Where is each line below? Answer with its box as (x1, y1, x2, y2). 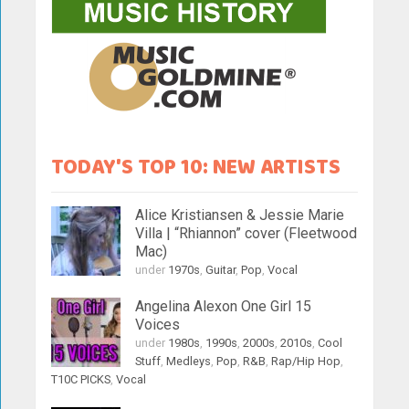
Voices (135, 316, 181, 333)
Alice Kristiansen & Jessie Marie (135, 206, 345, 224)
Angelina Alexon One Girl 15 (135, 298, 312, 315)
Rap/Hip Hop (271, 354, 341, 368)
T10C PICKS (51, 372, 111, 386)
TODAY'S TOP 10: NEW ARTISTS (51, 152, 341, 187)
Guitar (205, 263, 236, 277)
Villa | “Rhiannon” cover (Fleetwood (135, 225, 358, 242)
